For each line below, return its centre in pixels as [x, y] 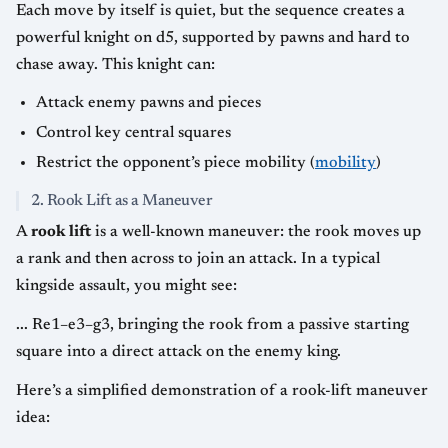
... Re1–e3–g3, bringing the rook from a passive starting [212, 324]
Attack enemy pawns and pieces [148, 103]
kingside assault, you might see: [126, 285]
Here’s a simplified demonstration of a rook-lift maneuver [222, 390]
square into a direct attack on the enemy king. [178, 351]
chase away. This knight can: [115, 65]
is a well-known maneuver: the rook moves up [256, 231]
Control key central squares [133, 132]
